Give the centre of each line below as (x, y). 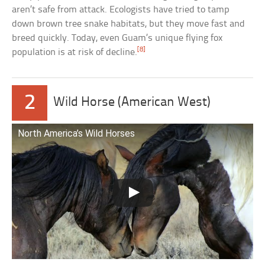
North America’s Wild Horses (77, 133)
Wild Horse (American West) (132, 102)
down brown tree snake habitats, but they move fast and (129, 24)
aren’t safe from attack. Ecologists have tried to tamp (121, 9)
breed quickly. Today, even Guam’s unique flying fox (117, 38)
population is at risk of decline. (75, 52)
